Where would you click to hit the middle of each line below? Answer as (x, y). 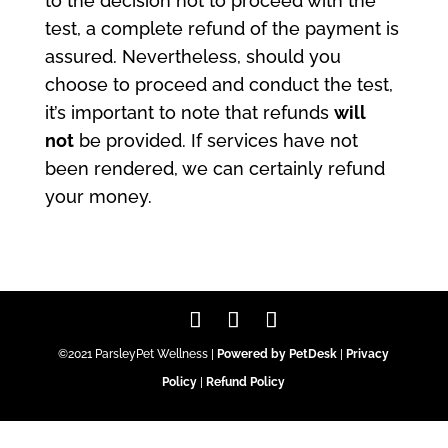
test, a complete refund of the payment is (221, 28)
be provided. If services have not (215, 140)
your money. (98, 196)
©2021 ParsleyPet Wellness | (138, 354)
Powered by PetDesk (277, 354)
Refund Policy (246, 382)
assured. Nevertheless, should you (192, 56)
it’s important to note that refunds (189, 112)
